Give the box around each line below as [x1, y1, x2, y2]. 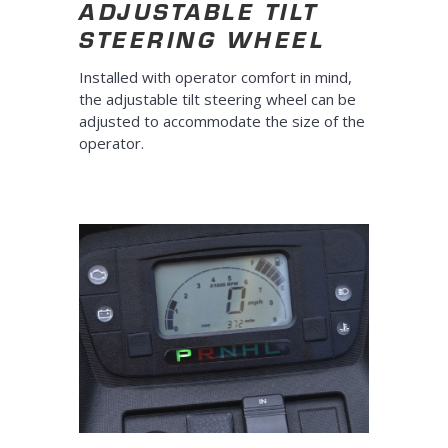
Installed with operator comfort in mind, [79, 67, 352, 88]
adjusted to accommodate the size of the [79, 111, 365, 132]
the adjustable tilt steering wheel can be [79, 89, 356, 110]
